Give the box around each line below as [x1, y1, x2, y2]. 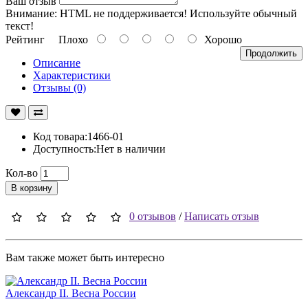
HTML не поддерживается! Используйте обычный [57, 7, 297, 19]
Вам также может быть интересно [5, 251, 164, 263]
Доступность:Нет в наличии [33, 142, 166, 155]
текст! [5, 19, 34, 32]
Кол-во [5, 166, 38, 179]
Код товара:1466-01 [33, 130, 124, 142]
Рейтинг [5, 33, 45, 45]
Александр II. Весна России [5, 287, 136, 299]
